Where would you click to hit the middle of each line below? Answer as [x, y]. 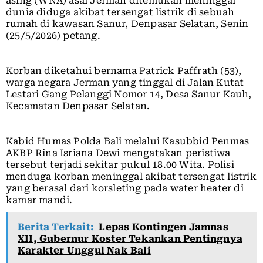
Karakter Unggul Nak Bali [84, 250]
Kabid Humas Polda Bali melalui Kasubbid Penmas [128, 141]
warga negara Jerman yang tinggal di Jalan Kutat [125, 82]
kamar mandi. [39, 200]
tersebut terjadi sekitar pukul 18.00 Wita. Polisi [120, 164]
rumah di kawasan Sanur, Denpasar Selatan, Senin [127, 23]
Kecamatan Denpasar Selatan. [78, 106]
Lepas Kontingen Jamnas [163, 227]
